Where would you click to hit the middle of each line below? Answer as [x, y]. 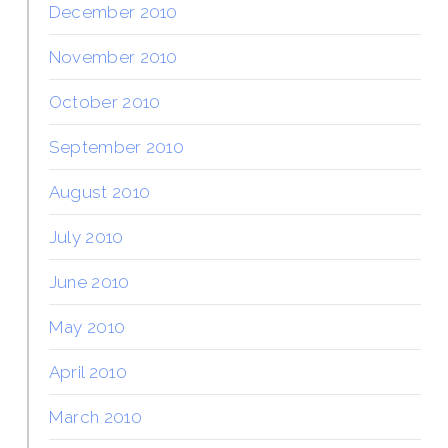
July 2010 [86, 236]
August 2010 [99, 191]
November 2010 [113, 56]
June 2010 [89, 281]
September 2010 [116, 146]
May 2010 [87, 326]
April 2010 [87, 371]
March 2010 [95, 416]
